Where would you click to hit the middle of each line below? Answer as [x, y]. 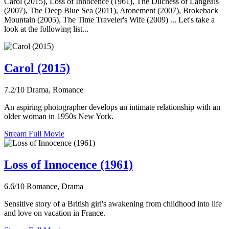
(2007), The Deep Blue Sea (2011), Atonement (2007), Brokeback [111, 11]
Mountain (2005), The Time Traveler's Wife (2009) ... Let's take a [109, 20]
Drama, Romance [55, 90]
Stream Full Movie [34, 134]
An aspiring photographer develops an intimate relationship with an [112, 107]
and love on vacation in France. [55, 213]
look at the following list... [46, 29]
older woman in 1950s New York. [59, 117]
